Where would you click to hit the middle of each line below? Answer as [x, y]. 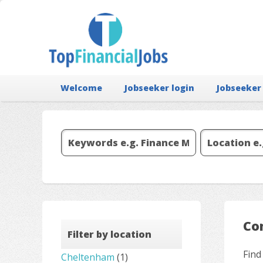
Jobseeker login [160, 87]
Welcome [82, 87]
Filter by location [110, 235]
